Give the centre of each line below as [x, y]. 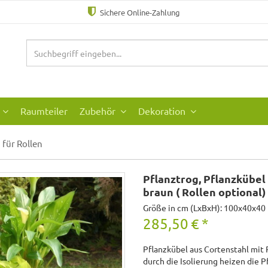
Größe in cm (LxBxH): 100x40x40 [204, 207]
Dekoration [163, 111]
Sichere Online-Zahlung [139, 12]
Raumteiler [44, 111]
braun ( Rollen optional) [204, 191]
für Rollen [22, 143]
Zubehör [99, 111]
